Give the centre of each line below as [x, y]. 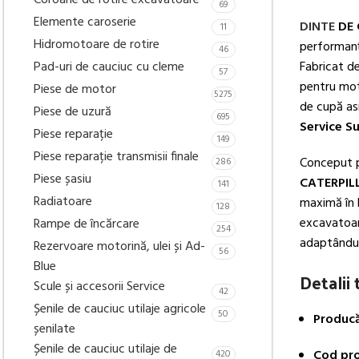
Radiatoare [63, 202]
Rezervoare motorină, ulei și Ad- [119, 247]
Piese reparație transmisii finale [116, 157]
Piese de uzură [73, 112]
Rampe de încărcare [87, 224]
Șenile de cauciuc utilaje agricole [120, 309]
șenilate [54, 329]
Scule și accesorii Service [99, 287]
